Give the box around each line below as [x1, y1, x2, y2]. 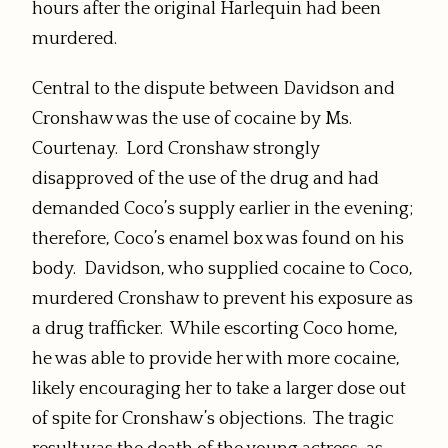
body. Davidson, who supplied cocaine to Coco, [32, 259, 413, 280]
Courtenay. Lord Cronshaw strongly [32, 139, 320, 160]
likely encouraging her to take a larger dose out [32, 379, 406, 400]
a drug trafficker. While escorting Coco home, [32, 319, 398, 340]
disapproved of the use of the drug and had [32, 169, 379, 190]
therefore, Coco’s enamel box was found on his [32, 229, 404, 250]
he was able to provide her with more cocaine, [32, 349, 400, 370]
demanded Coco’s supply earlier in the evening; [32, 199, 413, 220]
